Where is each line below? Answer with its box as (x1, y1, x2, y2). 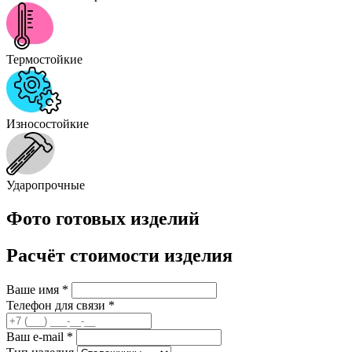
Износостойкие (6, 116, 89, 130)
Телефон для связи (6, 298, 108, 312)
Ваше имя (6, 282, 62, 296)
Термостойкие (6, 52, 82, 66)
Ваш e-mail (6, 329, 67, 343)
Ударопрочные (6, 178, 85, 192)
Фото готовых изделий (6, 207, 200, 229)
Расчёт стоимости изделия (6, 244, 233, 266)
